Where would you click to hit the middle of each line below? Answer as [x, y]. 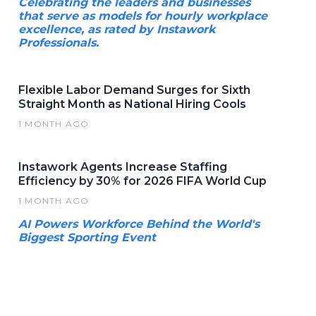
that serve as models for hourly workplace [143, 16]
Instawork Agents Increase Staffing [123, 166]
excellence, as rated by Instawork [117, 29]
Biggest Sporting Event [87, 237]
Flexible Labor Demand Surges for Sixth [134, 90]
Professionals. [59, 42]
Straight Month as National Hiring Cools [132, 104]
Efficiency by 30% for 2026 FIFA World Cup [142, 181]
